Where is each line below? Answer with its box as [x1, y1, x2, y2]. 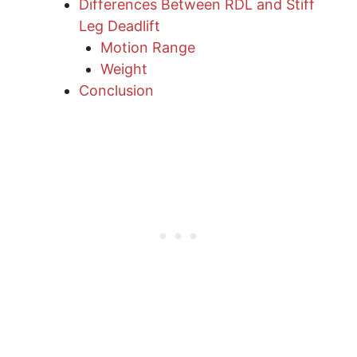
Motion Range [100, 39, 195, 57]
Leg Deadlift [79, 18, 160, 35]
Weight [100, 61, 147, 78]
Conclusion [79, 82, 154, 100]
